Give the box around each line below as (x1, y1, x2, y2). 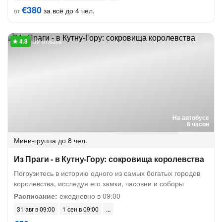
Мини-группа (14, 135, 56, 145)
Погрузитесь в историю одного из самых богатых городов (14, 168, 200, 178)
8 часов (187, 119, 209, 128)
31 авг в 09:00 (17, 205, 55, 213)
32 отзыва (33, 37, 62, 46)
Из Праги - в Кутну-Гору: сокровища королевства (14, 153, 204, 165)
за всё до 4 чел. (42, 5, 95, 15)
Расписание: (14, 191, 57, 201)
